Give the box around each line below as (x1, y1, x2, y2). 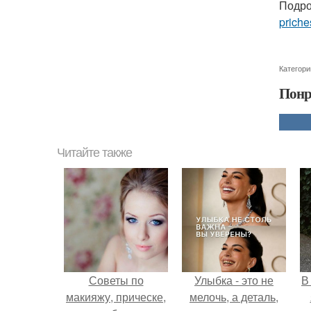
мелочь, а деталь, (190, 289, 278, 305)
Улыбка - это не (194, 272, 274, 288)
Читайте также (57, 146, 132, 160)
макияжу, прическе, (66, 289, 166, 305)
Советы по (88, 272, 144, 288)
